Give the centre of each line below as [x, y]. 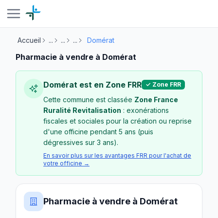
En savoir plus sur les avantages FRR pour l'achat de [117, 155]
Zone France [156, 100]
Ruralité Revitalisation [82, 110]
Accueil [29, 40]
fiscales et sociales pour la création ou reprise [118, 121]
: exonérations [145, 110]
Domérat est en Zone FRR [92, 85]
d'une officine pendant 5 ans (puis [98, 132]
